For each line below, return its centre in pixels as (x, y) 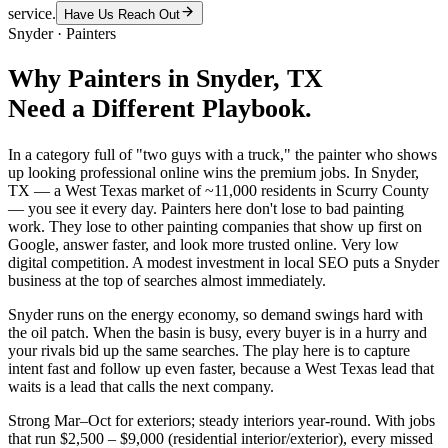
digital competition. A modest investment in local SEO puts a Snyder (223, 263)
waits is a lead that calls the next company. (141, 387)
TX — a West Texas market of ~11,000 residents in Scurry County (218, 191)
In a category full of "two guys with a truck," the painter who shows (222, 155)
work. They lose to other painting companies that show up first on (215, 227)
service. (32, 13)
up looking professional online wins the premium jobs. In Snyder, (213, 173)
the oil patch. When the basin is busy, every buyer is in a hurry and (217, 333)
